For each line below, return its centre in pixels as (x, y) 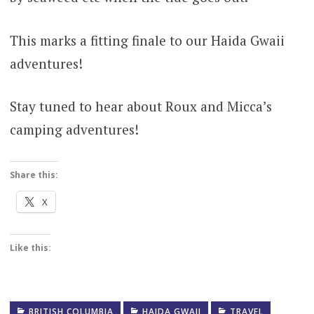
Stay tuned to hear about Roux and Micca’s (141, 107)
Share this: (34, 175)
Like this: (30, 247)
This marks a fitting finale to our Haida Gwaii (147, 40)
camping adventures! (74, 130)
